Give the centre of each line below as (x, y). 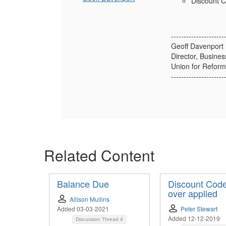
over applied (193, 193)
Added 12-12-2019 (194, 218)
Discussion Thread (98, 219)
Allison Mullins (90, 199)
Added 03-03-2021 (83, 209)
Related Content (99, 155)
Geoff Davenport (197, 46)
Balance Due (83, 184)
